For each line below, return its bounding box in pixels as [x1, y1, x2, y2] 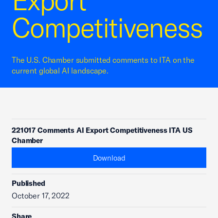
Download [92, 153, 126, 163]
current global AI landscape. [12, 66, 109, 75]
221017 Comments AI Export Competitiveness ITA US [12, 126, 193, 135]
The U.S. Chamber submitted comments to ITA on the [12, 55, 195, 65]
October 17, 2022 [12, 191, 70, 200]
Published [12, 179, 45, 188]
